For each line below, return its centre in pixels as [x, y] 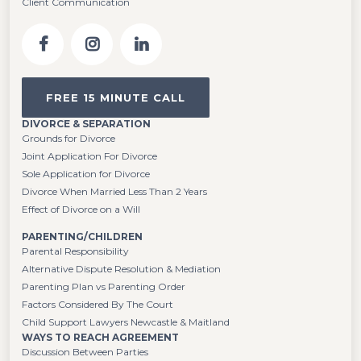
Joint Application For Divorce [89, 156]
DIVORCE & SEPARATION [86, 124]
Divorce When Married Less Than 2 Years [114, 192]
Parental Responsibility [75, 251]
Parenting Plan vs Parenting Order [104, 287]
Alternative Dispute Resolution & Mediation [121, 269]
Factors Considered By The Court [98, 305]
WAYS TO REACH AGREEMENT [100, 338]
